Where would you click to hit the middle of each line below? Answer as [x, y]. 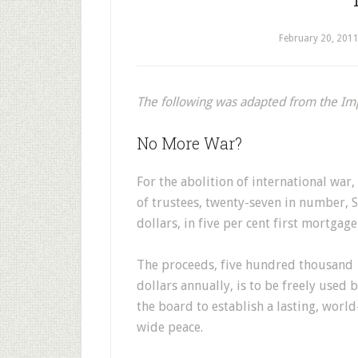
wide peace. [170, 327]
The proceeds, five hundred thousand [245, 265]
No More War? [189, 143]
